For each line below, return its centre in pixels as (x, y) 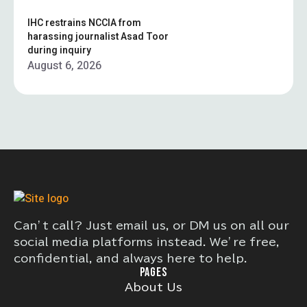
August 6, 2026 (64, 65)
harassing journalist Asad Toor (98, 36)
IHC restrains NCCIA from (84, 23)
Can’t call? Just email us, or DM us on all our (151, 225)
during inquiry (59, 50)
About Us (153, 287)
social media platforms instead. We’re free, (147, 242)
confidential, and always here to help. (131, 258)
